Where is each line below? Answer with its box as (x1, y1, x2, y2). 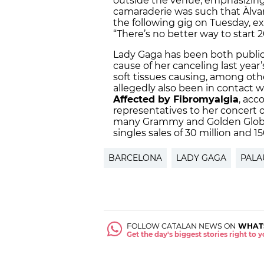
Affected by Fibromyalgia (113, 93, 239, 105)
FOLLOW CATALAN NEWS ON (127, 221, 236, 230)
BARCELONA (108, 152, 162, 163)
